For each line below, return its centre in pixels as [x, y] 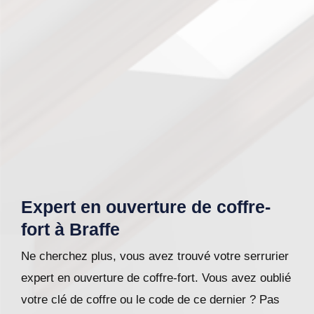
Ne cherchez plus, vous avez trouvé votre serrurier [155, 256]
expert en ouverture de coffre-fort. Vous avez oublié [156, 278]
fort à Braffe [70, 229]
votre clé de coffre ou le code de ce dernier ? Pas [150, 299]
